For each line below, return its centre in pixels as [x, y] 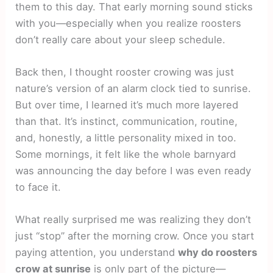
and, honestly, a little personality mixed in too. [126, 138]
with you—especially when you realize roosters [129, 23]
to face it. [38, 187]
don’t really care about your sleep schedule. [121, 39]
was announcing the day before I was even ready [133, 171]
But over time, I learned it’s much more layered [127, 105]
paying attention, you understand [97, 253]
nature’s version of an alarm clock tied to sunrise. [133, 89]
